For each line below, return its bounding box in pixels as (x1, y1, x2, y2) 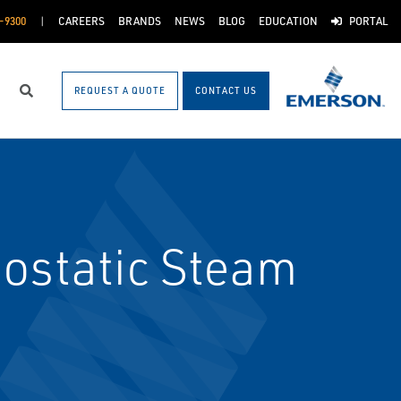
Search (27, 90, 70, 107)
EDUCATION (258, 14, 318, 28)
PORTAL (349, 14, 388, 28)
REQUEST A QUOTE (74, 84, 166, 96)
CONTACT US (195, 84, 257, 96)
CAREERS (57, 14, 105, 28)
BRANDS (117, 14, 161, 28)
